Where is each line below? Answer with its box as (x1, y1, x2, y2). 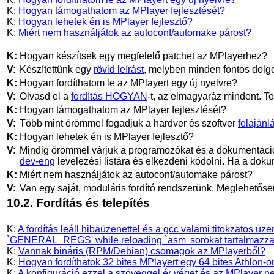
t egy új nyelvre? (166, 77, 237, 88)
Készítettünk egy (20, 64, 94, 75)
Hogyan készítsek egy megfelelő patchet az (20, 50, 210, 61)
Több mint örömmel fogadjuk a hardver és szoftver (20, 117, 238, 128)
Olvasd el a (20, 91, 71, 102)
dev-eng (20, 155, 55, 166)
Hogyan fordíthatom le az (20, 77, 130, 88)
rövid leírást (94, 64, 144, 75)
